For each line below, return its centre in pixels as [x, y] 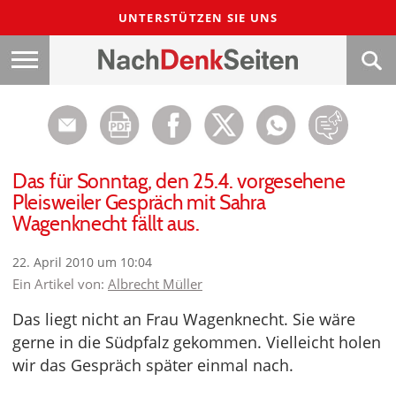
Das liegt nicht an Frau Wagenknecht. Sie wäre [184, 319]
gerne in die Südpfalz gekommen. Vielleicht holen [197, 342]
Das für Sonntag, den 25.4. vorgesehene [179, 181]
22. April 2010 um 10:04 [82, 262]
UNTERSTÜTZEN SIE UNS [198, 18]
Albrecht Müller [155, 284]
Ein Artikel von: [60, 284]
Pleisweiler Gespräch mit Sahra [139, 202]
